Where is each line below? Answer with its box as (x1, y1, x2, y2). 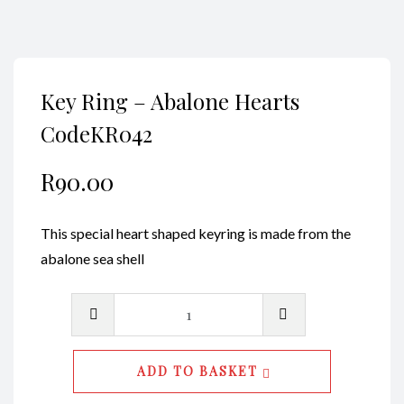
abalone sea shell (41, 249, 144, 267)
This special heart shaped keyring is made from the (41, 224, 351, 242)
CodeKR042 (41, 118, 152, 148)
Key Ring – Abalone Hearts (41, 86, 299, 115)
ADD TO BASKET (136, 362, 258, 380)
